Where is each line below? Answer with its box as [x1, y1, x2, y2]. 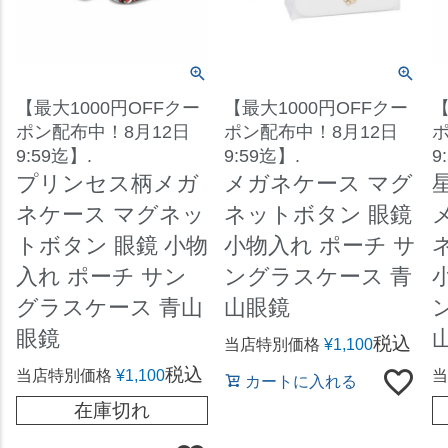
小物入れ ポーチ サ [223, 232, 416, 258]
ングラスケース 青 [223, 263, 412, 289]
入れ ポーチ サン [16, 263, 187, 289]
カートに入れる [244, 372, 357, 390]
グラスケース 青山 [16, 294, 203, 320]
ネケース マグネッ [16, 201, 205, 227]
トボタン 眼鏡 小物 [16, 232, 208, 258]
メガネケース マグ [223, 170, 413, 196]
